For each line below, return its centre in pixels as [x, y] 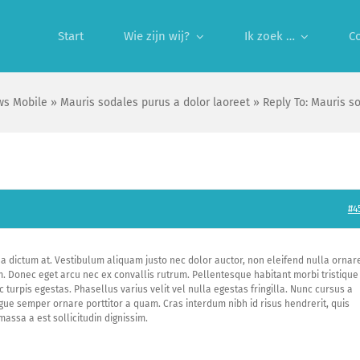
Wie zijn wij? [157, 36]
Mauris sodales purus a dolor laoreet [155, 102]
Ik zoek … [269, 36]
